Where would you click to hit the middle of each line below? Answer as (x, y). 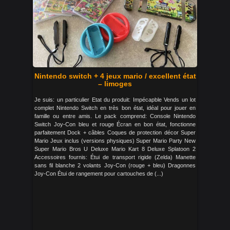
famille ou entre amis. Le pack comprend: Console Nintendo (115, 116)
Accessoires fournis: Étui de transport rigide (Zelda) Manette (115, 157)
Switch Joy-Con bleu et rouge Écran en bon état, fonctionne (115, 124)
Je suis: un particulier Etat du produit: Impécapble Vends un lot (115, 100)
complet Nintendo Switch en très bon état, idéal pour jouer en (115, 108)
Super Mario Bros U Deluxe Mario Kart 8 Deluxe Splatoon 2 (115, 149)
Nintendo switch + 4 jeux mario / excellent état (115, 76)
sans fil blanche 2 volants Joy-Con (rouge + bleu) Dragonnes (115, 165)
